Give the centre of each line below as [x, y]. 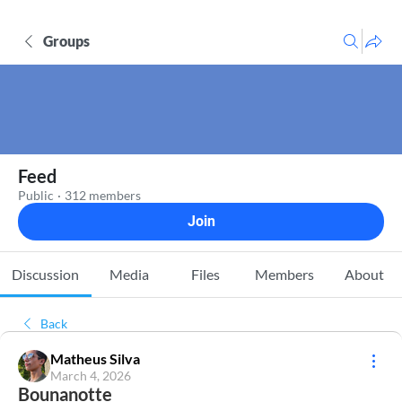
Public [36, 195]
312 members [103, 195]
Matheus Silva [95, 358]
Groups [66, 41]
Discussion [46, 274]
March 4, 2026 [91, 376]
